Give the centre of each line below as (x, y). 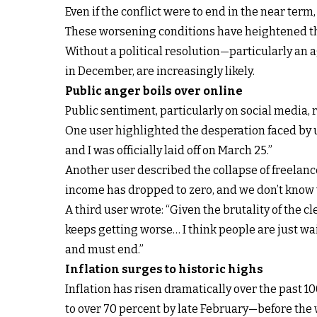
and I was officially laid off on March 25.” (169, 150)
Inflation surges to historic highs (164, 269)
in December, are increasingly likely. (160, 71)
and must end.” (104, 249)
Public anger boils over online (154, 91)
